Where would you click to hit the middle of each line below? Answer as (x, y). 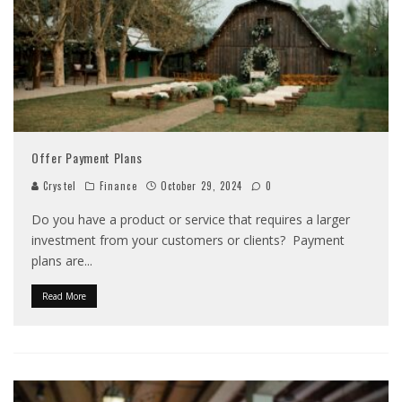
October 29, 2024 (201, 186)
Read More (64, 297)
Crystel (58, 186)
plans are (58, 261)
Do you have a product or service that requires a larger (191, 220)
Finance (118, 186)
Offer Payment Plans (87, 158)
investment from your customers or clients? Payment (188, 240)
